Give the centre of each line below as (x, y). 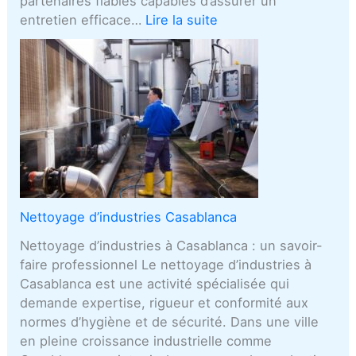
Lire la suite (182, 19)
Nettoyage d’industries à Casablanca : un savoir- (172, 246)
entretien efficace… (83, 19)
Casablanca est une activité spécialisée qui (155, 284)
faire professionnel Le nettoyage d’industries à (166, 265)
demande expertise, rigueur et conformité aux (164, 303)
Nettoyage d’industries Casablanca (129, 217)
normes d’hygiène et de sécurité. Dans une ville (170, 322)
